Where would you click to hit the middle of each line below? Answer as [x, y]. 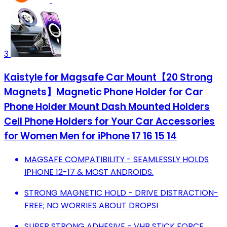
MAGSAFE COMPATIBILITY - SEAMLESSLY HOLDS [117, 159]
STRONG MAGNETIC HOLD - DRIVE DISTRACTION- [121, 193]
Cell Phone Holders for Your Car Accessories [109, 121]
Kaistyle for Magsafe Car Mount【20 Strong [108, 77]
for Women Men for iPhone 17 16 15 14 [90, 136]
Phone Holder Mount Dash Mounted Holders [107, 106]
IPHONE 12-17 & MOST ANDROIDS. [89, 172]
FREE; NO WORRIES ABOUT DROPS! [91, 205]
